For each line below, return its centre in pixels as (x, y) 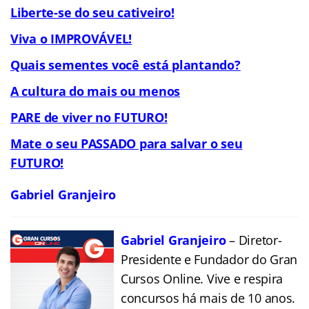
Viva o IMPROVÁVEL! (71, 38)
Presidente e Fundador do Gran (209, 259)
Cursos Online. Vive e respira (202, 278)
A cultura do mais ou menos (95, 91)
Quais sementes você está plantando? (126, 64)
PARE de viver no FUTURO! (89, 117)
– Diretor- (254, 240)
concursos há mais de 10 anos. (208, 298)
